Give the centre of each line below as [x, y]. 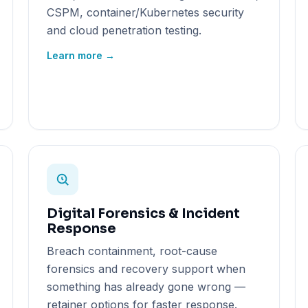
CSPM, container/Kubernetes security [146, 12]
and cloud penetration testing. [124, 30]
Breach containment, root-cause [132, 251]
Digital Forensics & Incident [144, 213]
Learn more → [81, 55]
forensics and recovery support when [146, 268]
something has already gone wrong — [146, 286]
